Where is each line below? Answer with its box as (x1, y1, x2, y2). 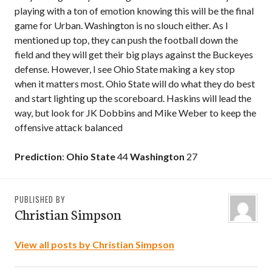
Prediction (15, 151, 62, 163)
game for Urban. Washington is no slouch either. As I (15, 19, 228, 32)
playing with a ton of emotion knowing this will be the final (15, 5, 254, 17)
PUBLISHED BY (15, 193, 66, 206)
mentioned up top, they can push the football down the (15, 34, 238, 46)
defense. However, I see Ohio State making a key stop (15, 63, 235, 75)
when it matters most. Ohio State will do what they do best (15, 78, 255, 90)
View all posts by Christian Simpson (15, 239, 174, 251)
